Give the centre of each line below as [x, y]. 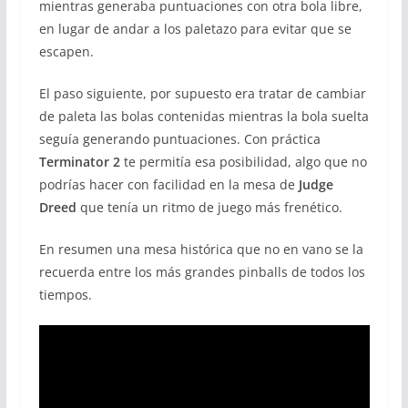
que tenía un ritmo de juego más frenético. [209, 208]
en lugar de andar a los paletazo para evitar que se [195, 29]
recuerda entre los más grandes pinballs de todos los [202, 272]
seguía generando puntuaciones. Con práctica [179, 139]
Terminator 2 [79, 162]
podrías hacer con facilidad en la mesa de [167, 185]
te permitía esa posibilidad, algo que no [243, 162]
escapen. [66, 52]
